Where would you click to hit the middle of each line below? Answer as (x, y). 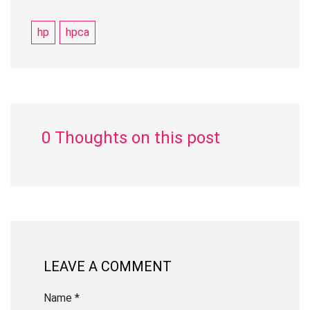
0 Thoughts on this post (131, 137)
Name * (62, 298)
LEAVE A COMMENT (108, 266)
